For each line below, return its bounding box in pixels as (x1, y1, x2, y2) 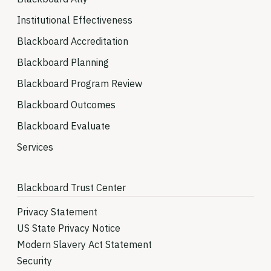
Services (17, 141, 53, 154)
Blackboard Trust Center (17, 181, 126, 194)
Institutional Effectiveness (17, 14, 132, 27)
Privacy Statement (17, 206, 97, 218)
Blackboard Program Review (17, 77, 142, 90)
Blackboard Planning (17, 56, 109, 69)
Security (17, 255, 52, 267)
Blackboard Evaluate (17, 120, 110, 132)
